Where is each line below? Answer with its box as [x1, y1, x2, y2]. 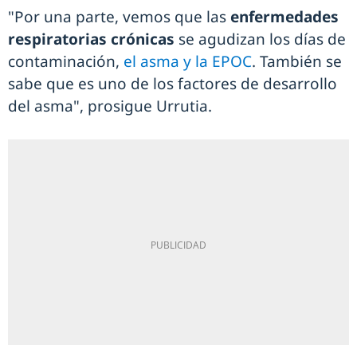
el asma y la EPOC [124, 51, 252, 73]
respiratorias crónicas [8, 29, 175, 50]
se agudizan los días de [175, 29, 346, 50]
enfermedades [230, 6, 339, 28]
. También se [252, 51, 342, 73]
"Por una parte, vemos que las [8, 6, 230, 28]
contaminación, [8, 51, 124, 73]
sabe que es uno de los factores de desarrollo [8, 73, 337, 95]
